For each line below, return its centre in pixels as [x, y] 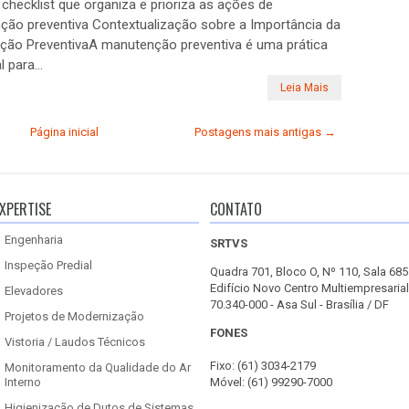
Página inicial [64, 132]
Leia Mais [304, 88]
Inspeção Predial [48, 265]
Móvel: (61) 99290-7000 [271, 382]
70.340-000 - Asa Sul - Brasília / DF [299, 304]
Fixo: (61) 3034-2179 [263, 366]
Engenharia [34, 240]
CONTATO [236, 209]
